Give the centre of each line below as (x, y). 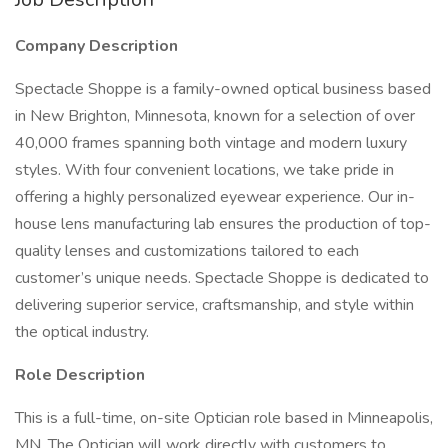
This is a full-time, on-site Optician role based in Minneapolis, (224, 418)
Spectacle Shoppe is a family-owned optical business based (223, 89)
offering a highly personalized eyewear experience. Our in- (215, 197)
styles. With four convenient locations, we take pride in (204, 170)
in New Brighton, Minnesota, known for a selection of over (215, 116)
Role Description (80, 375)
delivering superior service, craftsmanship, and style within (214, 305)
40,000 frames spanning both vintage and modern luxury (211, 143)
